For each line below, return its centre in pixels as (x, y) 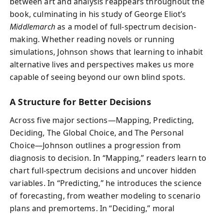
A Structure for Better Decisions (80, 101)
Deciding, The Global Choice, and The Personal (97, 133)
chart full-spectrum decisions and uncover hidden (103, 170)
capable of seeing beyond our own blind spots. (98, 77)
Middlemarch (32, 26)
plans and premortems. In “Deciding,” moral (92, 208)
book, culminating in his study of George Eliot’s (98, 14)
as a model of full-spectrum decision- (125, 26)
